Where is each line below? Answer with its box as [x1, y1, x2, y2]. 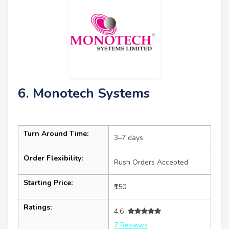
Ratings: [24, 202, 52, 212]
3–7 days [114, 132, 143, 143]
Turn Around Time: [24, 128, 88, 139]
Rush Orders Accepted [114, 157, 188, 167]
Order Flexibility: [24, 153, 83, 163]
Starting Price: [24, 177, 73, 188]
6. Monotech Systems [18, 84, 150, 102]
